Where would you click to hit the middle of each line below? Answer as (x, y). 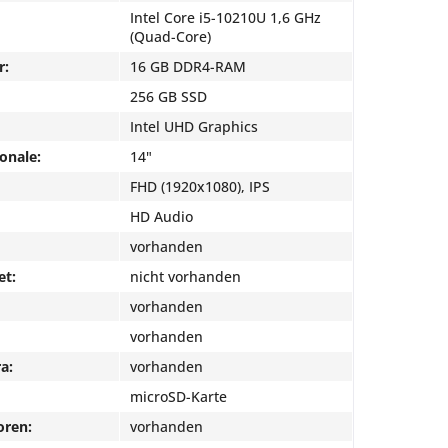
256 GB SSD (168, 96)
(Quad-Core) (170, 36)
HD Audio (161, 216)
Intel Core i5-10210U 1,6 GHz (225, 17)
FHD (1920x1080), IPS (200, 186)
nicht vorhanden (185, 276)
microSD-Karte (178, 396)
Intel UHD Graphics (194, 126)
